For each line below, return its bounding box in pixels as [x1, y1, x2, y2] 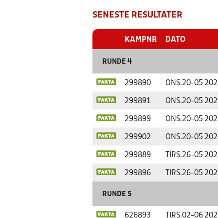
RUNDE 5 [102, 191, 132, 198]
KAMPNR [125, 36, 157, 43]
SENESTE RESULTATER [92, 11, 182, 19]
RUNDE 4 [102, 59, 132, 65]
